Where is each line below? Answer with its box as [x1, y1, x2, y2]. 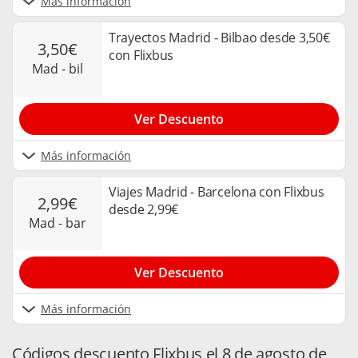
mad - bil [43, 60, 83, 78]
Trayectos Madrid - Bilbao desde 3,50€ [109, 29, 330, 47]
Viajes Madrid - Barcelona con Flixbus [109, 182, 324, 201]
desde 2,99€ [109, 200, 179, 218]
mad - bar [40, 214, 86, 233]
